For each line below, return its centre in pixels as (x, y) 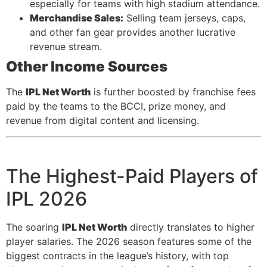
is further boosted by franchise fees (173, 92)
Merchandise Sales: (77, 18)
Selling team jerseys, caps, (184, 18)
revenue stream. (66, 47)
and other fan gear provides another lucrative (133, 32)
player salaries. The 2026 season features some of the (129, 241)
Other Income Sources (87, 67)
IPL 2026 (46, 198)
